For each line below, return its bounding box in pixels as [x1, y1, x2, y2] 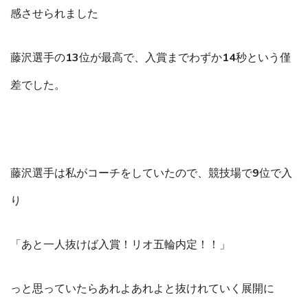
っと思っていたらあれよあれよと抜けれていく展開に [10, 281, 274, 297]
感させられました [10, 6, 98, 22]
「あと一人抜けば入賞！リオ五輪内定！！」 [10, 237, 230, 253]
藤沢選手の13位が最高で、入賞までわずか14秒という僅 [10, 50, 291, 66]
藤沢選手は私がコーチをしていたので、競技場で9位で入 [10, 166, 292, 181]
